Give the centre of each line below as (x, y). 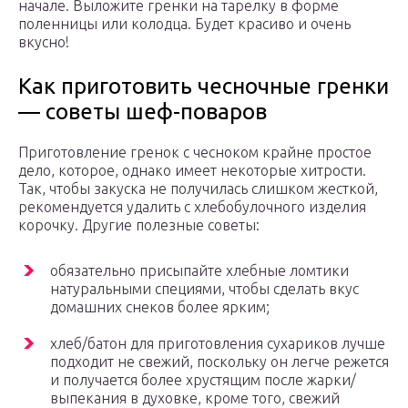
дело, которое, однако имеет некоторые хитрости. (192, 171)
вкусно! (44, 42)
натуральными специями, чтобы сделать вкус (204, 289)
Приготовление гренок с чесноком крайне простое (195, 153)
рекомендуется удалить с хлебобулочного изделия (192, 207)
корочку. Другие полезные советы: (139, 225)
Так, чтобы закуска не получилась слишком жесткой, (198, 189)
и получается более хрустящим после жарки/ (203, 380)
